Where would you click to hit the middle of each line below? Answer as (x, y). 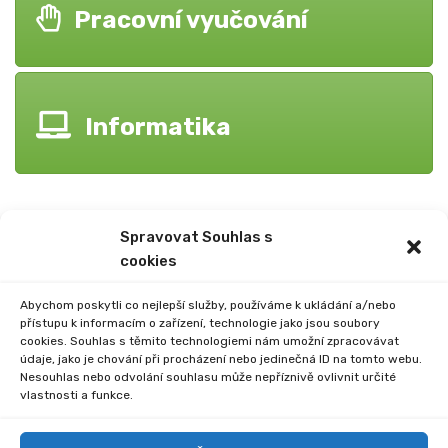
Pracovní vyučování (191, 19)
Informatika (158, 126)
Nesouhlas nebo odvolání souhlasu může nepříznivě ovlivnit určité (208, 377)
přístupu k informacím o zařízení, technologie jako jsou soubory (200, 323)
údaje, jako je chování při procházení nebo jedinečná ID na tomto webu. (221, 359)
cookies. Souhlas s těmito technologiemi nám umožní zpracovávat (209, 341)
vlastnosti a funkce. (76, 395)
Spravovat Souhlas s (196, 237)
